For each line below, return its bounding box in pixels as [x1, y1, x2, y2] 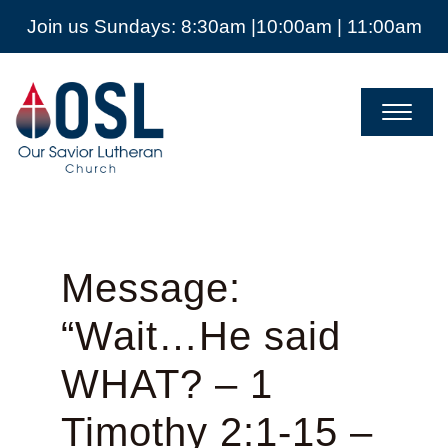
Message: [60, 266, 241, 311]
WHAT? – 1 [60, 362, 273, 407]
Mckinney [15, 154, 106, 176]
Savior [15, 94, 76, 116]
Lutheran [15, 114, 100, 136]
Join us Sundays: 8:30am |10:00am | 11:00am [26, 16, 422, 37]
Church [15, 134, 84, 156]
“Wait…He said [60, 314, 341, 359]
